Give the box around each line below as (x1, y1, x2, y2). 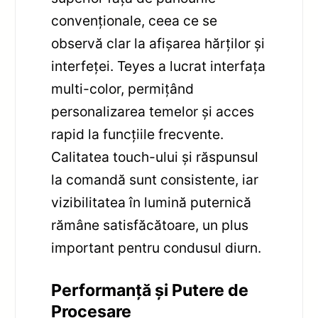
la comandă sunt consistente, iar (51, 171, 259, 189)
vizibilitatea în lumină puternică (51, 194, 252, 212)
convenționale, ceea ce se (51, 12, 218, 30)
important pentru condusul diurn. (51, 239, 262, 257)
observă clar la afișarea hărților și (51, 35, 265, 53)
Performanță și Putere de (51, 280, 249, 301)
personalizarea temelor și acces (51, 103, 255, 121)
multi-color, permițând (51, 80, 194, 98)
